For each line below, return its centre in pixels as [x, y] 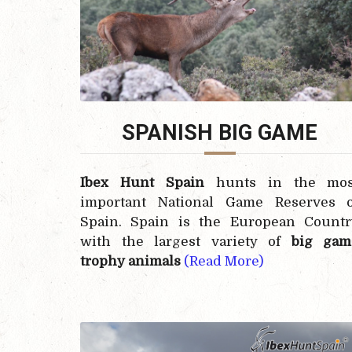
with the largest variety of [186, 241]
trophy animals [132, 261]
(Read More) [224, 261]
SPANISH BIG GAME [220, 132]
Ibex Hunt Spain [142, 182]
